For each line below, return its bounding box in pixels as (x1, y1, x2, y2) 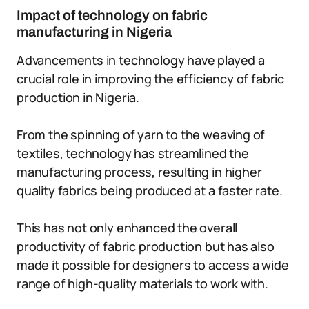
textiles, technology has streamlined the (17, 145, 249, 161)
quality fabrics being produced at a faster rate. (17, 182, 283, 199)
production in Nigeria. (17, 89, 140, 106)
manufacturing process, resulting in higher (17, 163, 262, 180)
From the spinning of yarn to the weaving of (17, 126, 266, 143)
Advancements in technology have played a (17, 52, 265, 68)
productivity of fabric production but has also (17, 238, 275, 255)
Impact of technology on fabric (17, 8, 208, 23)
